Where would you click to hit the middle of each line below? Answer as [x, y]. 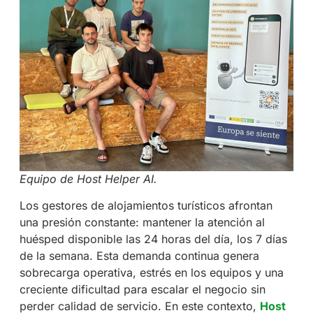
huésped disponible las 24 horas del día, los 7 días [153, 239]
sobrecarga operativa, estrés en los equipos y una [151, 272]
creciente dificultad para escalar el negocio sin [142, 289]
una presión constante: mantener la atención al [142, 222]
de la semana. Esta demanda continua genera [139, 255]
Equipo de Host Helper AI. [88, 179]
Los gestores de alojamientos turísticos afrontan [146, 205]
